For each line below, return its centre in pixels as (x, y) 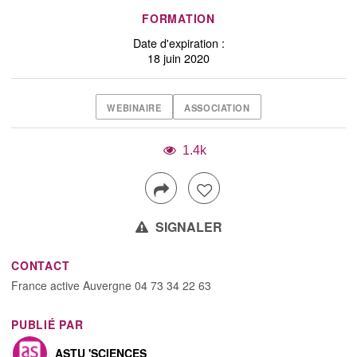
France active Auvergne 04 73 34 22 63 (112, 286)
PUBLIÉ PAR (47, 325)
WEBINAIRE (134, 107)
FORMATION (178, 19)
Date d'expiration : (178, 42)
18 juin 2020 (178, 57)
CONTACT (41, 266)
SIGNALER (187, 227)
